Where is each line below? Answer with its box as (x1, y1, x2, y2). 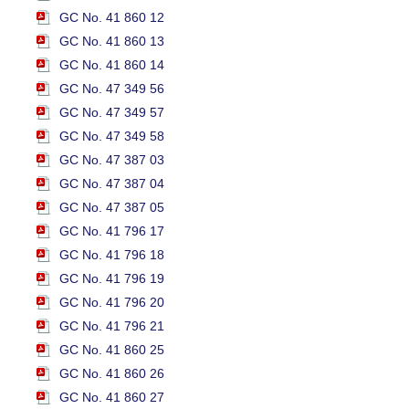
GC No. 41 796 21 (59, 319, 164, 334)
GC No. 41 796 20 (59, 295, 164, 310)
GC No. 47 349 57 (59, 105, 164, 121)
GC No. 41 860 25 (59, 342, 164, 358)
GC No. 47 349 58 (59, 129, 164, 144)
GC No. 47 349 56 (59, 81, 164, 97)
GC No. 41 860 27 (59, 390, 164, 405)
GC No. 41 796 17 (59, 224, 164, 239)
